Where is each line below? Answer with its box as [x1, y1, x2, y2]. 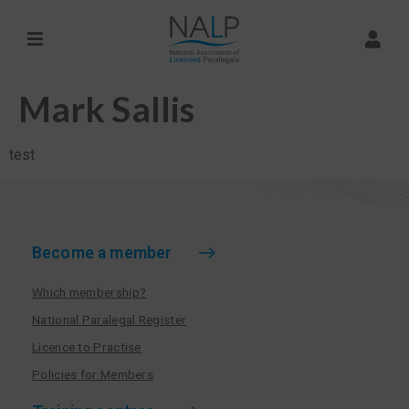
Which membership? [32, 285, 147, 300]
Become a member [32, 244, 173, 263]
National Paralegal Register [32, 312, 187, 328]
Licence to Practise [32, 340, 142, 355]
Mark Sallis [18, 88, 195, 130]
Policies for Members [32, 367, 153, 383]
